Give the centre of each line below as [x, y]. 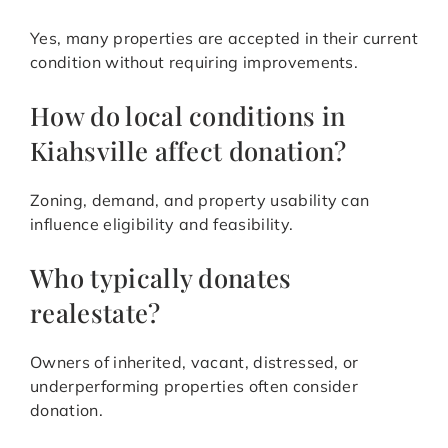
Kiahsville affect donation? [188, 150]
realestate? [95, 312]
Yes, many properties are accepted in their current [224, 38]
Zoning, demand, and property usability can [200, 200]
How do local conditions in [188, 115]
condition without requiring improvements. [194, 62]
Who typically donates [161, 277]
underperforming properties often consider [194, 386]
